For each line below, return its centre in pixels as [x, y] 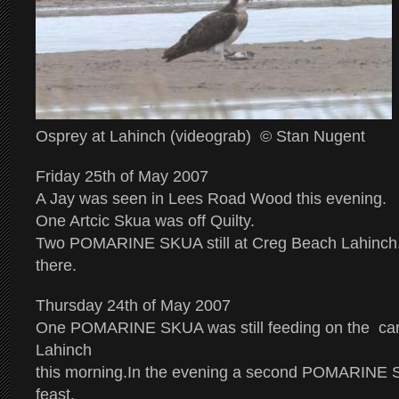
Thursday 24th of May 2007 [133, 305]
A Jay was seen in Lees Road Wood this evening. [211, 199]
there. [56, 265]
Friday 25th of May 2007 [122, 176]
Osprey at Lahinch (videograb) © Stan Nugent [200, 136]
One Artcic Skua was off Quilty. [145, 221]
